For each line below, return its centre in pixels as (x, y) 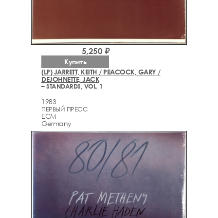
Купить (75, 62)
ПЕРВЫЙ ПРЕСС (64, 109)
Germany (56, 123)
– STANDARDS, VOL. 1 (72, 86)
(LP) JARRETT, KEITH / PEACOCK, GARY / (101, 72)
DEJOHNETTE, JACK (70, 79)
